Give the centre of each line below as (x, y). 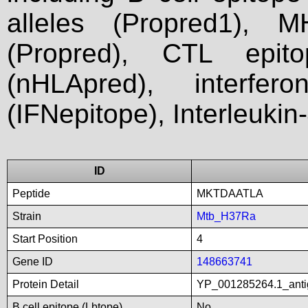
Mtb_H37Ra (226, 216)
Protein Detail (46, 284)
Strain (27, 216)
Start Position (45, 239)
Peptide (31, 194)
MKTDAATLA (230, 194)
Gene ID (33, 262)
